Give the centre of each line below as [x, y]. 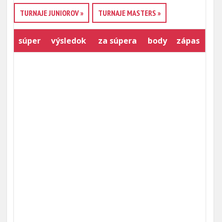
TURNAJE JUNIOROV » [51, 13]
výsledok [69, 41]
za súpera [118, 41]
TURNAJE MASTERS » [129, 13]
